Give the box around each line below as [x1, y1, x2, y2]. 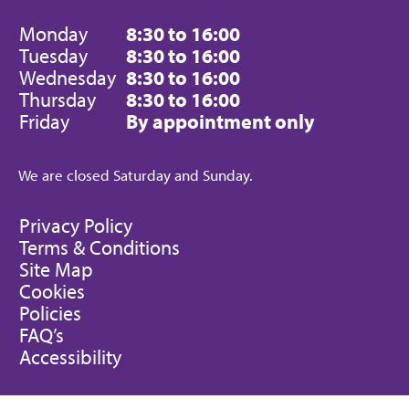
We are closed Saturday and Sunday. [18, 165, 253, 185]
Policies [19, 300, 81, 327]
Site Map [19, 257, 93, 283]
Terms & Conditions [19, 235, 180, 261]
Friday [19, 109, 69, 135]
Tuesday [19, 43, 88, 69]
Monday [19, 21, 88, 47]
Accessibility [19, 344, 121, 371]
